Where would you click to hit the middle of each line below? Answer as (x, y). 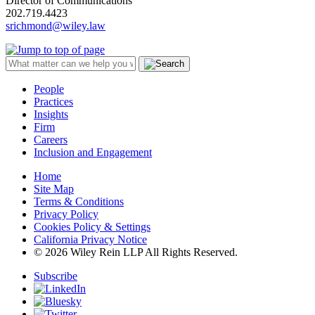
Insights (51, 115)
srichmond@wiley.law (56, 26)
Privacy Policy (66, 214)
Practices (53, 102)
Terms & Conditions (79, 202)
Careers (51, 140)
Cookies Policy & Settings (92, 227)
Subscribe (56, 276)
